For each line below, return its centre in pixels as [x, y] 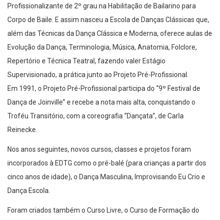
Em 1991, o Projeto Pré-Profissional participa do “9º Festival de [104, 89]
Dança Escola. [29, 191]
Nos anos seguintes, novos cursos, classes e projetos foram [99, 150]
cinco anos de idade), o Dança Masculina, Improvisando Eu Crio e [106, 177]
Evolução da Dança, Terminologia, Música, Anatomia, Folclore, [102, 47]
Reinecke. [22, 130]
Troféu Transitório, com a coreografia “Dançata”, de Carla [96, 116]
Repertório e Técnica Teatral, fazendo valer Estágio [86, 61]
